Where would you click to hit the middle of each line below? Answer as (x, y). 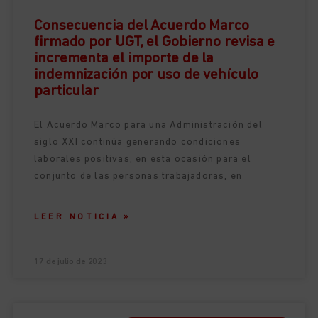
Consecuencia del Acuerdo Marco (142, 26)
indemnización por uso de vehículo (146, 75)
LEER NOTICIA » (83, 218)
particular (67, 92)
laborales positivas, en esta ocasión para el (143, 160)
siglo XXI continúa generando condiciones (137, 143)
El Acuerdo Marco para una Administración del (148, 126)
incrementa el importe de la (124, 59)
